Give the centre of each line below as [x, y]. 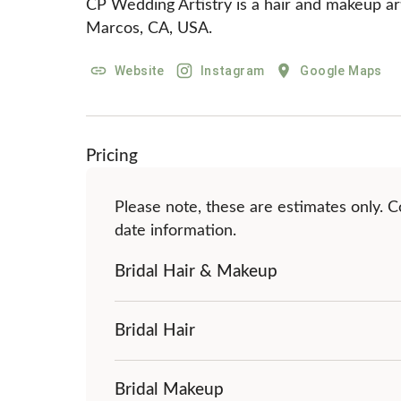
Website [140, 71]
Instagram [232, 71]
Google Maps [341, 71]
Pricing [112, 156]
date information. [175, 230]
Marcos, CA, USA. [149, 28]
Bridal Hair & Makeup [196, 272]
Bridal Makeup [169, 390]
